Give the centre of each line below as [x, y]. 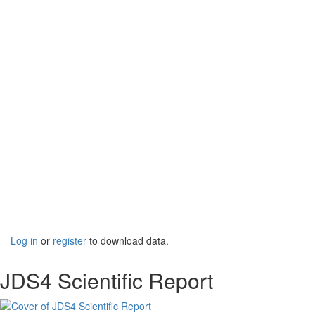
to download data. [128, 241]
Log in [24, 241]
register [70, 241]
